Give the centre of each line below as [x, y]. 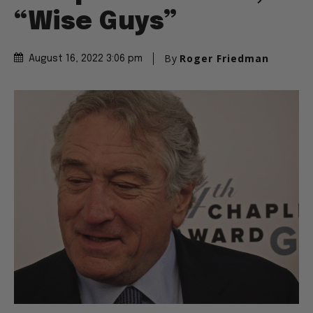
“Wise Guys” [96, 23]
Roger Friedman [224, 59]
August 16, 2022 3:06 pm [86, 59]
